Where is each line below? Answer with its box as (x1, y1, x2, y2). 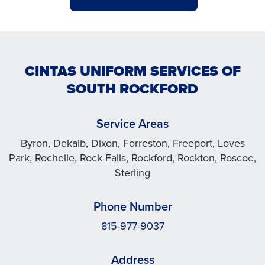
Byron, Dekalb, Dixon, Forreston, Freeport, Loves (20, 135, 245, 151)
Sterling (115, 165, 150, 180)
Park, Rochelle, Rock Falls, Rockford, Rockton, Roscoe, (9, 150, 256, 166)
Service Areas (96, 115, 169, 132)
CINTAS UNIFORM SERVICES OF (24, 60, 241, 82)
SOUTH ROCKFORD (67, 78, 198, 99)
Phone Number (93, 198, 172, 215)
